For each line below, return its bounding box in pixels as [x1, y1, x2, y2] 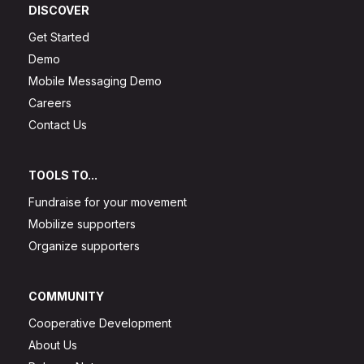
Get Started [28, 29, 89, 44]
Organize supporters [28, 238, 140, 253]
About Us [28, 337, 77, 352]
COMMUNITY [28, 288, 104, 303]
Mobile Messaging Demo [28, 73, 162, 88]
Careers [28, 95, 71, 110]
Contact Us [28, 117, 87, 132]
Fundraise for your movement [28, 194, 187, 209]
